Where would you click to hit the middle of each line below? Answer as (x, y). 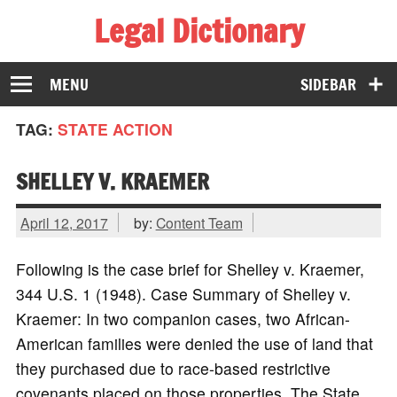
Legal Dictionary (198, 31)
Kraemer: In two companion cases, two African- (183, 319)
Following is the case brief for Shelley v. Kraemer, (190, 269)
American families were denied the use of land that (194, 344)
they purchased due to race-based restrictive (173, 369)
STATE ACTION (115, 129)
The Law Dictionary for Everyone (131, 60)
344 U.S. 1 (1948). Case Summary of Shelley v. (183, 294)
